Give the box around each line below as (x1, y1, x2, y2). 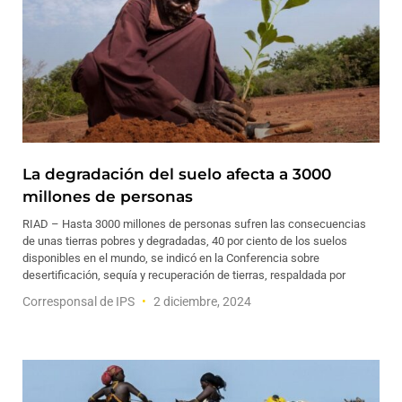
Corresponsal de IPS (22, 294, 137, 309)
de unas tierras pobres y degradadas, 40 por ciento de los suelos (22, 234, 347, 248)
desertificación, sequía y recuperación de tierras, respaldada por (22, 268, 345, 282)
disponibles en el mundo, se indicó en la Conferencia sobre (22, 251, 319, 265)
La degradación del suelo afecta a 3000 (22, 165, 331, 183)
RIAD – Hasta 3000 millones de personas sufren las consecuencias (22, 217, 366, 231)
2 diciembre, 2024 (151, 294, 251, 309)
